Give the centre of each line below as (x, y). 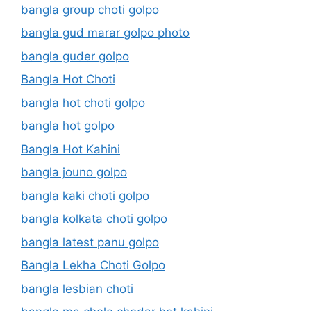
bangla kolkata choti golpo (94, 219)
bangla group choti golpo (90, 9)
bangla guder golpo (75, 56)
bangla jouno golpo (74, 172)
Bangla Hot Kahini (70, 149)
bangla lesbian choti (77, 288)
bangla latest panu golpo (90, 242)
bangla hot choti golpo (83, 102)
